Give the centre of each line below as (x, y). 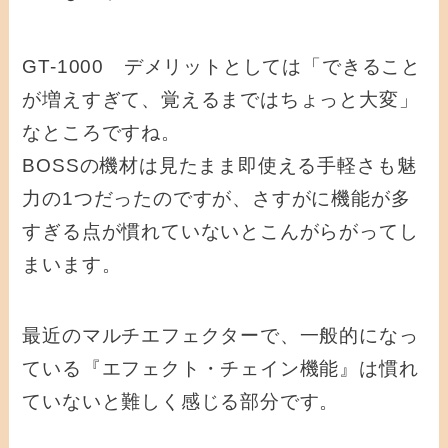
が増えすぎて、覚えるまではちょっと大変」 (220, 100)
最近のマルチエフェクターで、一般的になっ (220, 335)
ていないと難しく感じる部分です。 (181, 401)
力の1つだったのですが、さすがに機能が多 (216, 199)
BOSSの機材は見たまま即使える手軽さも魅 (219, 166)
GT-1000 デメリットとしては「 (172, 67)
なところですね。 (101, 133)
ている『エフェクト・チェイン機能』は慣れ (220, 368)
